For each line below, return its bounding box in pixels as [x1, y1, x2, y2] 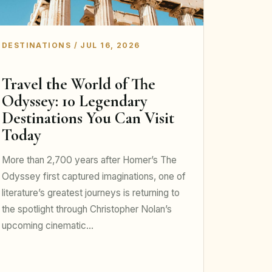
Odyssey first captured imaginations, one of [1, 171, 186, 183]
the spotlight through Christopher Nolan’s [1, 203, 172, 216]
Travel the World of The [1, 74, 155, 95]
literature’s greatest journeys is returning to [1, 187, 180, 199]
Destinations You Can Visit [1, 108, 174, 129]
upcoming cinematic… [1, 220, 93, 232]
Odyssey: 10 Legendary [1, 91, 148, 112]
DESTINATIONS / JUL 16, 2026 [1, 40, 140, 50]
